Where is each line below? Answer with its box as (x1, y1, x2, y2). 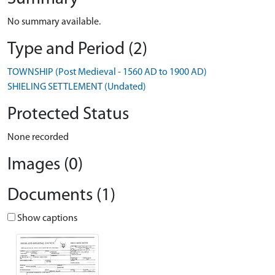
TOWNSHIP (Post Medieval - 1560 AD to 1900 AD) (7, 68, 207, 77)
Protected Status (7, 106, 129, 123)
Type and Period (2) (7, 41, 147, 58)
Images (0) (7, 156, 83, 174)
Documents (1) (7, 187, 115, 204)
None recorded (7, 133, 69, 142)
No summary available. (7, 17, 101, 27)
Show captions (15, 214, 77, 223)
